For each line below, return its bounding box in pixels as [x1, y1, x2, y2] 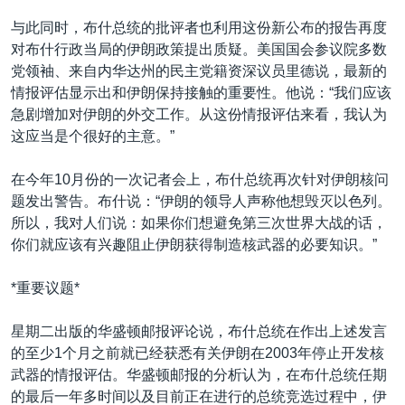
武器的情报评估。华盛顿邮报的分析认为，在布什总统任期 [11, 367, 387, 382]
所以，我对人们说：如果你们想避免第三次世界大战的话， [11, 215, 387, 231]
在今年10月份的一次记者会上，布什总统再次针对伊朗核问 [11, 172, 389, 187]
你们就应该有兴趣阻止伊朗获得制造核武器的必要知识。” [11, 237, 377, 252]
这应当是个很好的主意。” [11, 128, 174, 144]
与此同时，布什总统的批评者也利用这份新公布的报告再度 [11, 20, 387, 35]
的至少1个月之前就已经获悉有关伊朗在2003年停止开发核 [11, 345, 384, 361]
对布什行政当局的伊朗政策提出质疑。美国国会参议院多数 [11, 42, 387, 57]
